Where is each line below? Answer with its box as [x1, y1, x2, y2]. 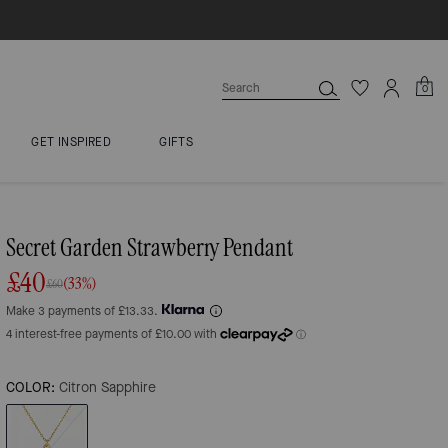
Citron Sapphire [59, 378, 156, 397]
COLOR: [6, 378, 55, 397]
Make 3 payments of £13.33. [6, 303, 158, 319]
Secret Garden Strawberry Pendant [6, 236, 293, 261]
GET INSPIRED [31, 134, 112, 150]
